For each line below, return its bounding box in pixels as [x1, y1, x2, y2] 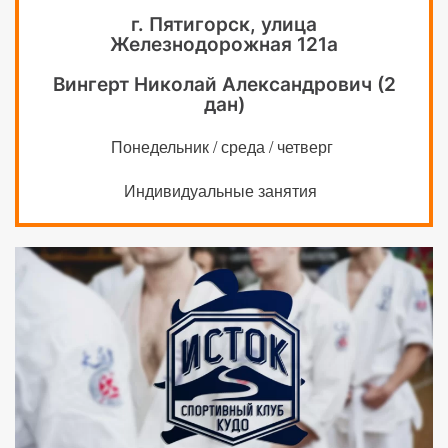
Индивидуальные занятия [123, 179, 325, 202]
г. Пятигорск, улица [131, 13, 317, 36]
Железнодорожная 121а [110, 33, 338, 56]
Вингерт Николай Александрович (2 [52, 73, 396, 96]
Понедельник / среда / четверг [111, 135, 337, 158]
